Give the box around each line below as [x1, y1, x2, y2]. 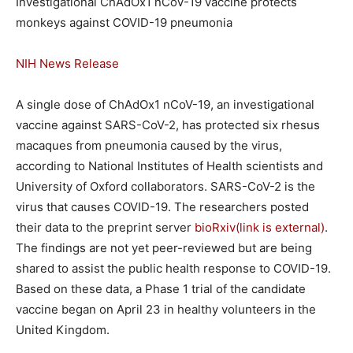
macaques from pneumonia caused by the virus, [16, 138, 282, 153]
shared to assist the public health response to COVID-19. [16, 261, 331, 276]
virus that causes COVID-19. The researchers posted [16, 199, 309, 214]
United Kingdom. [16, 322, 110, 337]
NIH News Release [16, 56, 119, 71]
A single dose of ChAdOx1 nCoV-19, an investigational [16, 97, 314, 112]
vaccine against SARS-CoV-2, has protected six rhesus [16, 117, 320, 132]
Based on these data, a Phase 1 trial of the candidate [16, 281, 306, 296]
